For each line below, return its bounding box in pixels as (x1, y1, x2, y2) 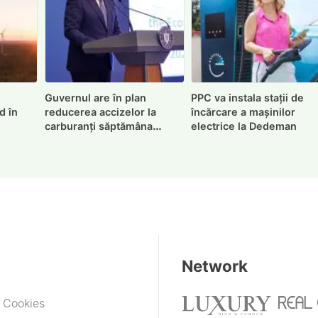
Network (182, 256, 248, 275)
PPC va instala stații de (191, 91, 305, 104)
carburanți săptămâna (44, 119, 153, 132)
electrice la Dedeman (191, 119, 297, 132)
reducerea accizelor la (44, 105, 156, 118)
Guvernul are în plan (44, 91, 146, 104)
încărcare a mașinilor (191, 105, 296, 118)
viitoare (44, 133, 82, 146)
